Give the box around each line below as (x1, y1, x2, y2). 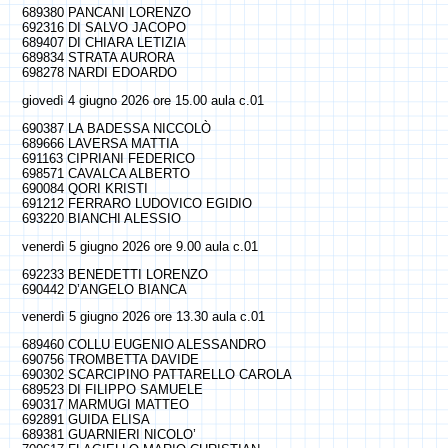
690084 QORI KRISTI (21, 180, 148, 196)
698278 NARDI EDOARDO (21, 65, 177, 81)
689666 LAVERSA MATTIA (21, 135, 179, 151)
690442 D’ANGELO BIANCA (21, 281, 187, 297)
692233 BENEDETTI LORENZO (21, 266, 208, 282)
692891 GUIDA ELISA (21, 412, 150, 428)
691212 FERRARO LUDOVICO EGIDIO (21, 195, 252, 211)
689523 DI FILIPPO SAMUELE (21, 382, 203, 398)
